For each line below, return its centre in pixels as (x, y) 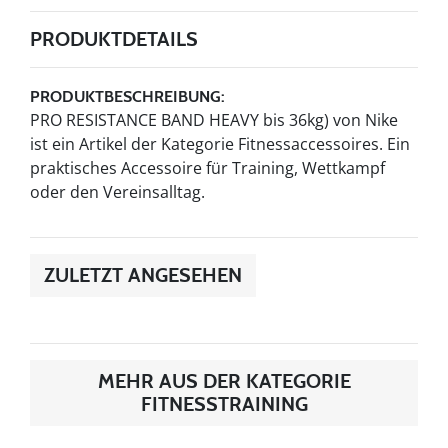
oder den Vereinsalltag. (117, 192)
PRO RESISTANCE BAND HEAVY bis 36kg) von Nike (214, 120)
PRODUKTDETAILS (114, 39)
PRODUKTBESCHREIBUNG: (127, 96)
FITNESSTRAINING (224, 404)
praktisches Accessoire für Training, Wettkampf (207, 168)
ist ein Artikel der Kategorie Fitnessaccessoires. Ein (220, 144)
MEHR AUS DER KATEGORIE (224, 381)
